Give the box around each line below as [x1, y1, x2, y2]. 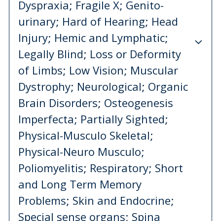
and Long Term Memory [18, 176, 142, 191]
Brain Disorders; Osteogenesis [18, 95, 173, 110]
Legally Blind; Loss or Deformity [18, 46, 181, 61]
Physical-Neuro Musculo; [18, 144, 145, 159]
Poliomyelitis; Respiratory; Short [18, 160, 183, 175]
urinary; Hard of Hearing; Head [18, 13, 178, 29]
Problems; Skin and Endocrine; [18, 192, 174, 208]
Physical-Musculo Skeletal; [18, 127, 153, 143]
